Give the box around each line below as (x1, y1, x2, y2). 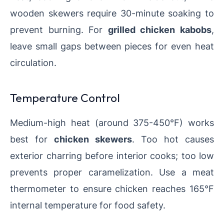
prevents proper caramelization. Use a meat (10, 166, 214, 178)
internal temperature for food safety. (10, 199, 165, 211)
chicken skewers (54, 133, 132, 145)
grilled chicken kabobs (107, 24, 212, 35)
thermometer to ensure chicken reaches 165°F (10, 183, 214, 194)
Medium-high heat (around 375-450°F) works (10, 117, 214, 128)
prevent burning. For (10, 24, 108, 35)
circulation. (10, 57, 56, 68)
